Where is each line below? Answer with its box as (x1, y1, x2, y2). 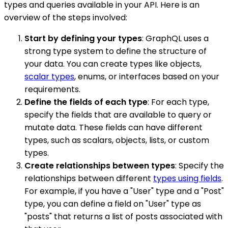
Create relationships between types (24, 159, 175, 172)
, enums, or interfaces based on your (74, 70, 219, 82)
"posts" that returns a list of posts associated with (24, 210, 222, 222)
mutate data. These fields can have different (24, 121, 203, 133)
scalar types (24, 70, 74, 82)
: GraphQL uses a (142, 32, 209, 44)
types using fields (153, 172, 221, 184)
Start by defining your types (24, 32, 142, 44)
